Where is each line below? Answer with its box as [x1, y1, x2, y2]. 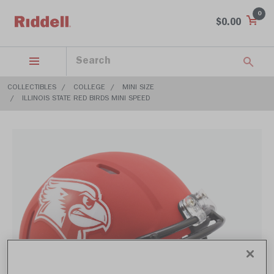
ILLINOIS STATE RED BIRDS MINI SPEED [22, 95, 150, 103]
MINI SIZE [122, 84, 154, 92]
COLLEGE [73, 84, 105, 92]
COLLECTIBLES [7, 84, 56, 92]
